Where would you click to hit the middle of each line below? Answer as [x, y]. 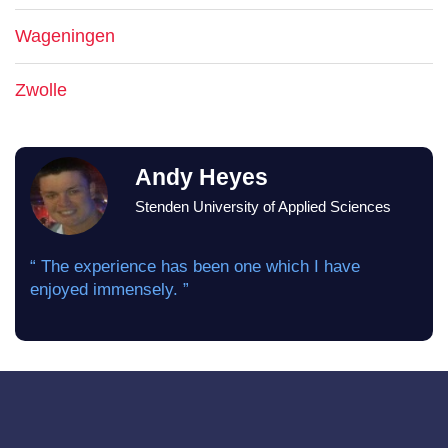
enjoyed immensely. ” [109, 289]
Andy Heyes [201, 177]
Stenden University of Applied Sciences [262, 206]
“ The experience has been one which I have [195, 266]
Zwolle [41, 90]
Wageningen [65, 36]
